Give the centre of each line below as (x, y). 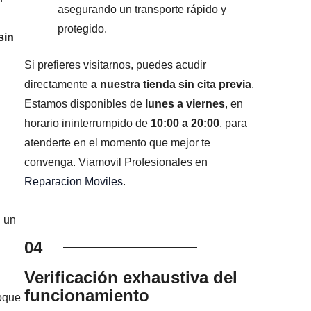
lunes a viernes (185, 104)
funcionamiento (87, 296)
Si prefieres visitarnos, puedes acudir (116, 65)
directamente (58, 85)
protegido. (83, 29)
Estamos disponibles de (85, 104)
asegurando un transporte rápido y (142, 10)
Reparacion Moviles (74, 182)
